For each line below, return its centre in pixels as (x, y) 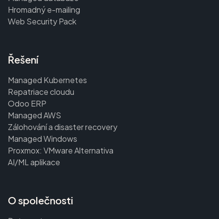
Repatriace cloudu (41, 92)
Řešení (23, 60)
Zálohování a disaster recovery (63, 127)
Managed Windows (43, 139)
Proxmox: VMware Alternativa (61, 151)
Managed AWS (34, 115)
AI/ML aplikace (34, 162)
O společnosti (41, 200)
